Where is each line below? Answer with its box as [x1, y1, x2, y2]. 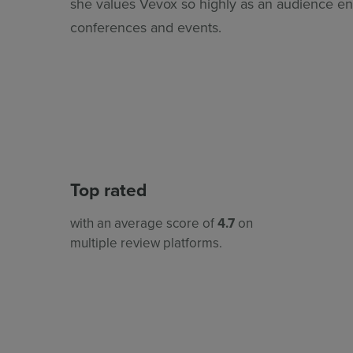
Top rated [70, 176, 147, 203]
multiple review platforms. [70, 232, 222, 252]
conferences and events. [70, 17, 221, 37]
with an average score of [70, 213, 217, 232]
